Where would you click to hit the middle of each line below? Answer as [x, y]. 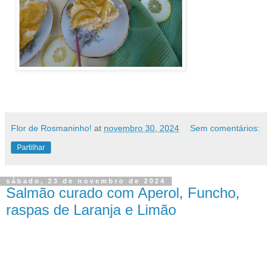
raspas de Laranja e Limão [91, 210]
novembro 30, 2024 [141, 128]
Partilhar [31, 148]
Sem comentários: [225, 128]
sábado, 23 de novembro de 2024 [86, 181]
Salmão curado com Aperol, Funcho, [123, 193]
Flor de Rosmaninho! [51, 128]
